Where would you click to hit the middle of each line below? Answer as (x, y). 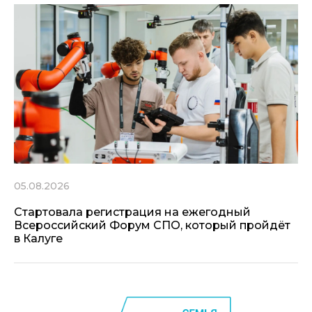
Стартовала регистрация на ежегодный (132, 212)
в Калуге (38, 239)
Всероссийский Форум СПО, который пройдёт (152, 226)
